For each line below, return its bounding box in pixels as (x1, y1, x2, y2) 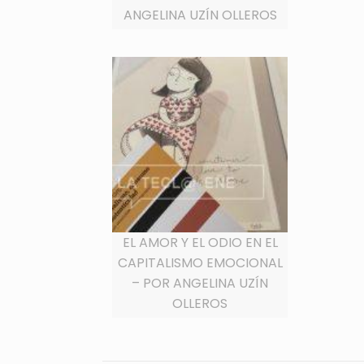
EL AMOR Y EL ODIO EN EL (122, 232, 278, 252)
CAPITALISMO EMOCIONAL (117, 253, 283, 272)
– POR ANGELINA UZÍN (132, 273, 269, 292)
